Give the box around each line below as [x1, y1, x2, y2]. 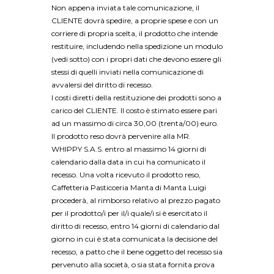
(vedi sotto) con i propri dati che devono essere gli [51, 54, 221, 64]
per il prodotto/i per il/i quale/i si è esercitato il [51, 209, 207, 218]
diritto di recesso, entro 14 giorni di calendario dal [51, 221, 220, 231]
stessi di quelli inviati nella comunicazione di [51, 67, 204, 77]
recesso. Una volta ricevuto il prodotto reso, [51, 170, 201, 180]
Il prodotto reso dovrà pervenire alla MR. [51, 131, 191, 141]
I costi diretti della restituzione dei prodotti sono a [51, 93, 221, 103]
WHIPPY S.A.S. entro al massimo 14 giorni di [51, 144, 206, 154]
